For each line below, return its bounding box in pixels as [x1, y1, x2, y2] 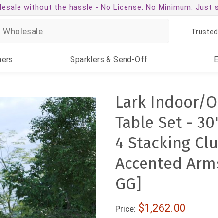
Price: [115, 204, 136, 214]
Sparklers [70, 55, 105, 64]
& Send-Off [104, 55, 148, 64]
